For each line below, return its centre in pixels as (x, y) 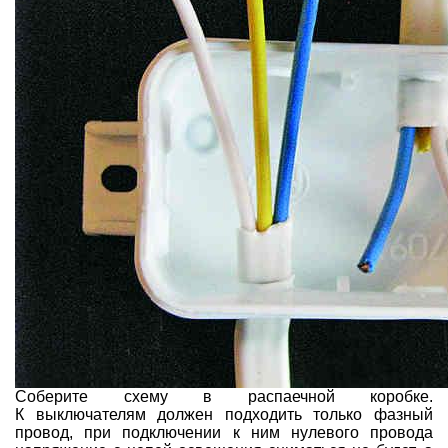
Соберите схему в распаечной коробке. (224, 396)
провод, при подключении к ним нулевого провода (224, 432)
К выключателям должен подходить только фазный (224, 414)
